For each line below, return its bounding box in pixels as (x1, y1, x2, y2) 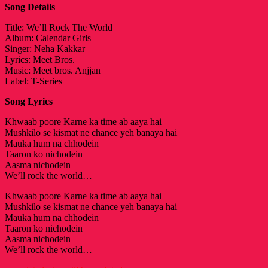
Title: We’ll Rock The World (5, 22, 112, 32)
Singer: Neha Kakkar (5, 43, 85, 54)
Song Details (5, 1, 55, 12)
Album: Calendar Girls (5, 32, 91, 43)
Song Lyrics (5, 96, 53, 106)
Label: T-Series (5, 75, 62, 86)
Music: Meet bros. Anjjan (5, 65, 100, 75)
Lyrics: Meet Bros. (5, 54, 75, 65)
